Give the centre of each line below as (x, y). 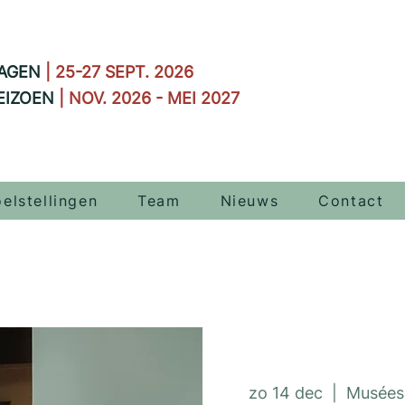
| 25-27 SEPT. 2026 (117, 72)
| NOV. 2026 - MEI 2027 (147, 98)
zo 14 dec (286, 393)
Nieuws (250, 201)
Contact (351, 201)
